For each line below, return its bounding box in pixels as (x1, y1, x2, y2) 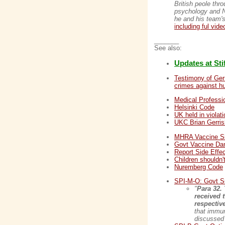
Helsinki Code (174, 103, 214, 111)
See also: (154, 44, 182, 52)
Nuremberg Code (174, 163, 223, 171)
